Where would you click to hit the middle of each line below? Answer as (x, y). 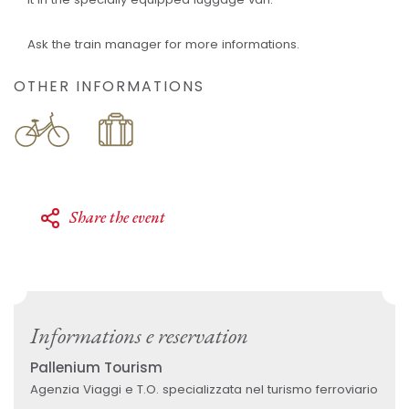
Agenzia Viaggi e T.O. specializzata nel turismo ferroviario (204, 389)
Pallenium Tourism (96, 368)
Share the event (117, 217)
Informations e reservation (139, 335)
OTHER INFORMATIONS (109, 87)
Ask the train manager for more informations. (163, 44)
